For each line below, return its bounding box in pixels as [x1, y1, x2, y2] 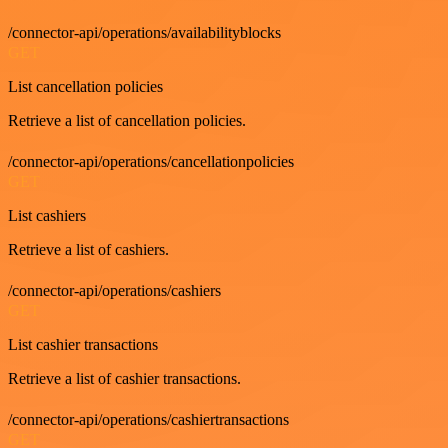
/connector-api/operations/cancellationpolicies [8, 152, 294, 170]
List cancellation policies [8, 77, 163, 95]
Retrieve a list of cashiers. [8, 240, 169, 258]
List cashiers [8, 206, 86, 224]
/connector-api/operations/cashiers [8, 281, 221, 299]
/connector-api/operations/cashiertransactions [8, 410, 289, 428]
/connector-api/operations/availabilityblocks [8, 23, 281, 41]
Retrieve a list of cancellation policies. [8, 111, 246, 129]
